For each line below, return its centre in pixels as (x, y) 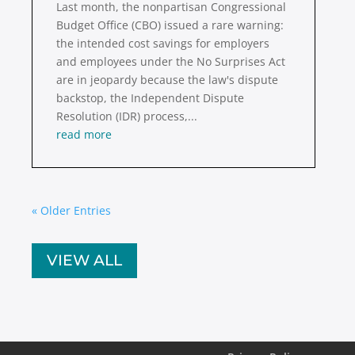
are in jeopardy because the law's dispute (167, 80)
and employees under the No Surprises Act (171, 62)
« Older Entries (71, 211)
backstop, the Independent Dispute (150, 98)
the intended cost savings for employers (163, 44)
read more (84, 135)
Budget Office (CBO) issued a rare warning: (170, 25)
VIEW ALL (84, 261)
